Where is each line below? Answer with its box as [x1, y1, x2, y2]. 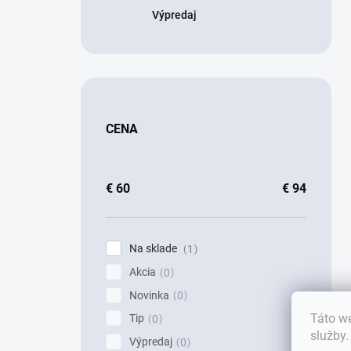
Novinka [129, 288, 169, 302]
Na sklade [129, 242, 179, 255]
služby [310, 327, 346, 343]
